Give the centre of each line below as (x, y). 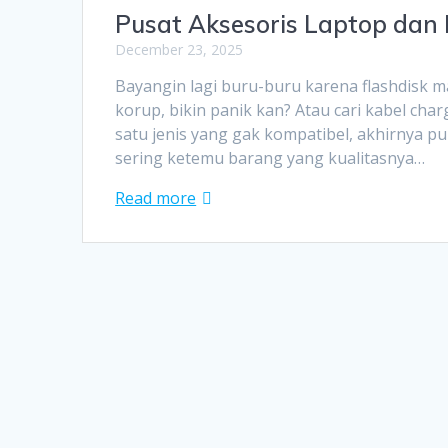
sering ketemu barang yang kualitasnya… (270, 158)
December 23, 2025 (179, 50)
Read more (156, 198)
